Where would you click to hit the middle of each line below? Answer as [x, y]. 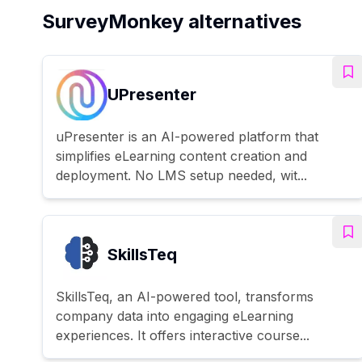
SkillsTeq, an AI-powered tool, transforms [185, 296]
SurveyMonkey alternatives [172, 21]
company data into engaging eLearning [175, 316]
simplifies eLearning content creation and [181, 156]
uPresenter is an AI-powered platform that [187, 136]
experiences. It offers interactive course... [183, 335]
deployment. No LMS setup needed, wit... [181, 175]
